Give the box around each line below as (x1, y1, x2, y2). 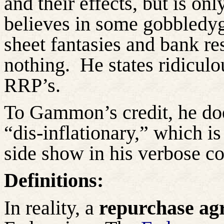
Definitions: (4, 169, 103, 192)
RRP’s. (4, 73, 60, 96)
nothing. (4, 53, 70, 76)
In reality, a (4, 196, 94, 219)
